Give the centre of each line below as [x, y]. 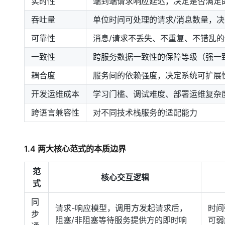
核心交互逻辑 [125, 177]
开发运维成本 [55, 94]
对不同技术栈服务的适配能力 [145, 113]
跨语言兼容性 [55, 113]
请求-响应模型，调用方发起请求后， [121, 208]
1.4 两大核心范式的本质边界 [75, 149]
